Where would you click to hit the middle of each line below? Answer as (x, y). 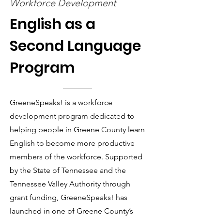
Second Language (75, 46)
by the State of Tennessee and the (68, 170)
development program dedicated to (72, 116)
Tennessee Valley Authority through (70, 184)
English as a (53, 24)
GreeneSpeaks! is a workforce (61, 102)
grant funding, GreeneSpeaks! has (69, 197)
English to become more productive (72, 143)
